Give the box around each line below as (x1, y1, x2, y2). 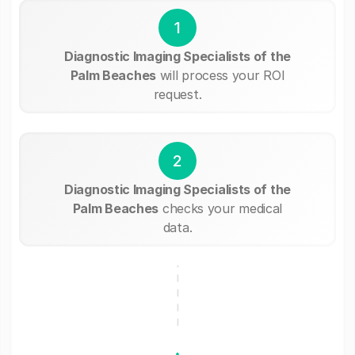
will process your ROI (155, 67, 285, 83)
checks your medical (158, 200, 283, 216)
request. (153, 86, 202, 102)
